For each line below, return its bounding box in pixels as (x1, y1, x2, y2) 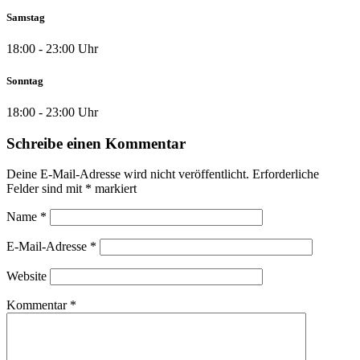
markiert (92, 182, 137, 196)
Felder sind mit (6, 182, 85, 196)
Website (6, 269, 47, 284)
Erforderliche (252, 167, 319, 182)
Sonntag (6, 74, 43, 87)
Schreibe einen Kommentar (6, 134, 186, 152)
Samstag (6, 11, 45, 24)
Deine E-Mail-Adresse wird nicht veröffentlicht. (6, 167, 249, 182)
